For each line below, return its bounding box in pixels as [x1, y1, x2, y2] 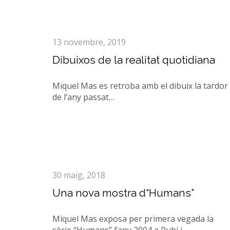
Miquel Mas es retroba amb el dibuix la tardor [52, 80, 228, 91]
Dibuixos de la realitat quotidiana [52, 53, 215, 66]
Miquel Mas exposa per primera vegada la [52, 213, 214, 224]
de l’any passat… [52, 91, 114, 103]
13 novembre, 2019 [52, 36, 126, 48]
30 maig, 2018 [52, 169, 105, 181]
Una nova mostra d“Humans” [52, 186, 194, 199]
